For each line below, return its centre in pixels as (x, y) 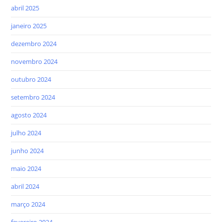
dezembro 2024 (34, 43)
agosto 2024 (29, 115)
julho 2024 (26, 133)
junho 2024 (28, 150)
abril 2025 (25, 8)
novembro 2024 (34, 61)
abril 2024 (25, 186)
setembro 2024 (33, 97)
